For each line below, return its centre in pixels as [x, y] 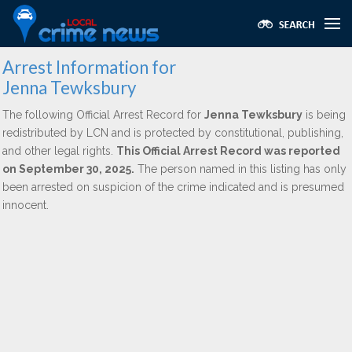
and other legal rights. [59, 151]
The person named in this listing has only [240, 169]
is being [324, 115]
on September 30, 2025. [68, 169]
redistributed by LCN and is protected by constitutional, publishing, [173, 133]
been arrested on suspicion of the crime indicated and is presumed [173, 187]
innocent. [26, 205]
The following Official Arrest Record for [103, 115]
